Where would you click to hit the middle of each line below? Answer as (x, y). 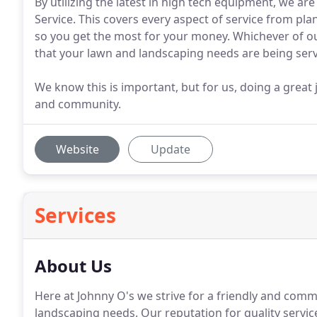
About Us (73, 266)
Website (77, 149)
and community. (78, 104)
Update (171, 149)
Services (75, 215)
